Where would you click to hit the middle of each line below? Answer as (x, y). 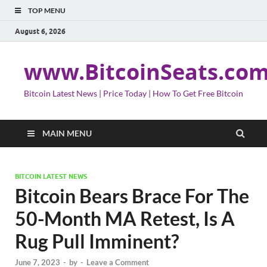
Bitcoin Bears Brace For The (132, 196)
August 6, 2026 (40, 31)
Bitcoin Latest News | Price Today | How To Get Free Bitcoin (133, 93)
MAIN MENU (67, 133)
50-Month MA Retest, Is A (125, 218)
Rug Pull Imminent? (97, 241)
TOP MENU (47, 10)
